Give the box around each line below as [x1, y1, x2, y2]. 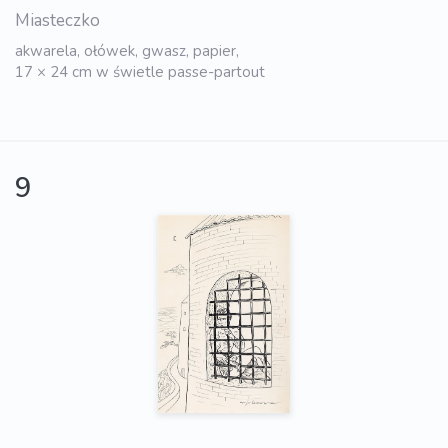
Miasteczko [15, 9, 100, 33]
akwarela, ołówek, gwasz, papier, [15, 41, 239, 62]
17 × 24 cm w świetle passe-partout [15, 62, 265, 83]
